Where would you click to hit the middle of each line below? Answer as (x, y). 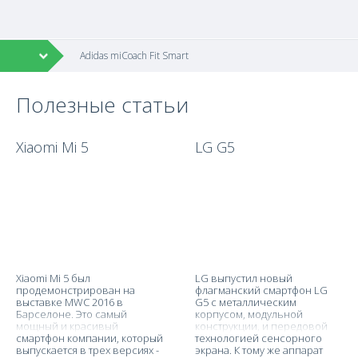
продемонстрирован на (76, 290)
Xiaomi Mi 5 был (53, 278)
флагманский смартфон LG (261, 290)
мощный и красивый (67, 326)
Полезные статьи (102, 105)
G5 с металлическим (246, 302)
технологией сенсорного (259, 338)
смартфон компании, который (89, 338)
